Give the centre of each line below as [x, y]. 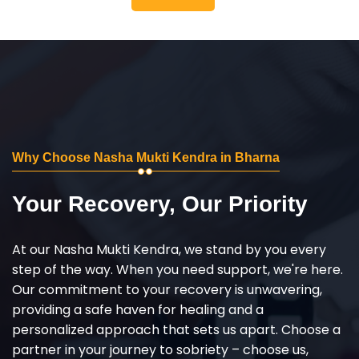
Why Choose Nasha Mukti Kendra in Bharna [146, 157]
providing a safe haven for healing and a [138, 309]
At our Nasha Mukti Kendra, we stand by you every [169, 249]
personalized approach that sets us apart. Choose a [176, 329]
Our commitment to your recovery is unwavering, [167, 289]
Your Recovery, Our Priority [160, 204]
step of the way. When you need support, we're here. [177, 269]
